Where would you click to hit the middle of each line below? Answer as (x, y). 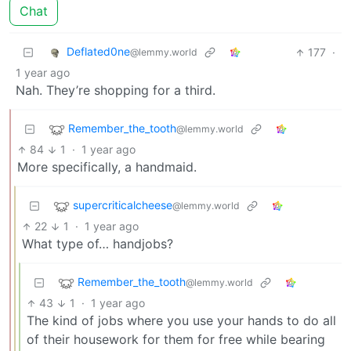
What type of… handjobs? (98, 244)
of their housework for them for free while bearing (176, 340)
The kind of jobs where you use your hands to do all (181, 321)
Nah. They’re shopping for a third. (116, 90)
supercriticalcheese (123, 205)
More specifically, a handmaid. (107, 167)
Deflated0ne (98, 52)
